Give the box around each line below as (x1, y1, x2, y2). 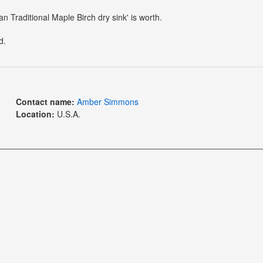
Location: (15, 107, 55, 120)
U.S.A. (54, 107, 80, 120)
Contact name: (15, 95, 75, 107)
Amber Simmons (76, 95, 139, 107)
